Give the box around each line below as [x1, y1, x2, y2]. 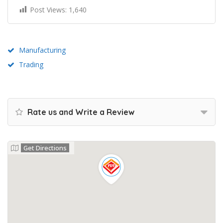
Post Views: [30, 4, 67, 14]
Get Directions [23, 143, 67, 152]
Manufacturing [19, 45, 66, 55]
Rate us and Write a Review [25, 107, 134, 117]
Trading [19, 59, 43, 69]
